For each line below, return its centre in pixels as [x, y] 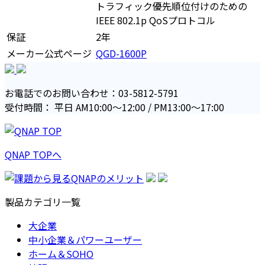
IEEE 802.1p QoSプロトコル [156, 20]
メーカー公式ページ [49, 53]
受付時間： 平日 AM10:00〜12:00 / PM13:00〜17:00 [114, 107]
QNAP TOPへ [33, 154]
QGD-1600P [121, 53]
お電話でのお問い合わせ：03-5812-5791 [92, 93]
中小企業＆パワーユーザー [85, 239]
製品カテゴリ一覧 [43, 201]
